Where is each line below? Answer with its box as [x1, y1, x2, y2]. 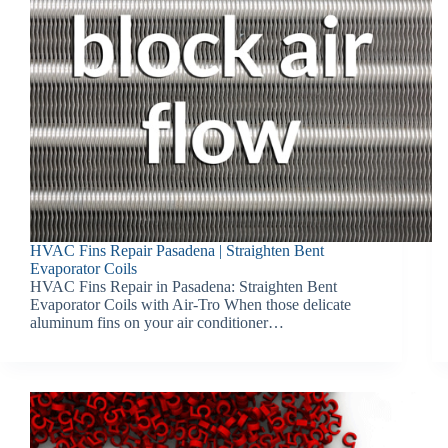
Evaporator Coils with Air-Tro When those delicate [30, 296, 351, 314]
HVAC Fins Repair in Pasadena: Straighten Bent [30, 278, 337, 296]
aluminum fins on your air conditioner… [30, 314, 284, 332]
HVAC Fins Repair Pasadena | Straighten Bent [30, 242, 324, 260]
